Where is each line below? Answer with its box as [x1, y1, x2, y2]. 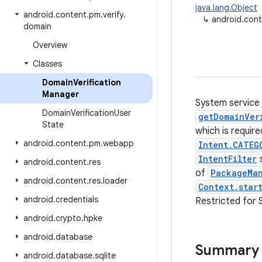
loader [103, 175, 127, 186]
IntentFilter [198, 153, 257, 164]
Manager [42, 89, 79, 99]
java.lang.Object [195, 2, 257, 13]
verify [103, 9, 123, 20]
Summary [195, 242, 259, 259]
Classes [33, 58, 62, 69]
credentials [56, 194, 98, 205]
